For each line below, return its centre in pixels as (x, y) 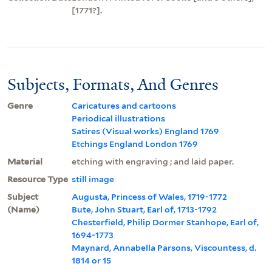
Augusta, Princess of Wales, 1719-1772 (149, 196)
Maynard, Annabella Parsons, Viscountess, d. (164, 247)
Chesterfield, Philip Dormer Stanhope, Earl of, (165, 222)
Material (25, 161)
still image (93, 179)
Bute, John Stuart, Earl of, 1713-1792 (144, 209)
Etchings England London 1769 (135, 144)
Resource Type (38, 179)
